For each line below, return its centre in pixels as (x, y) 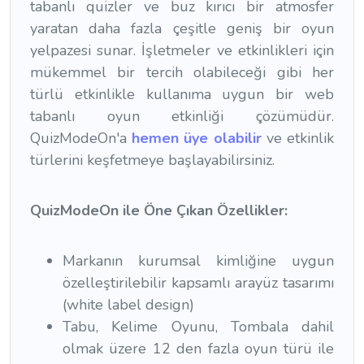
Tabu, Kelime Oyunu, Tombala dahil (198, 327)
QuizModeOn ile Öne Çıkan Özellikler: (159, 211)
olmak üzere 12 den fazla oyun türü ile (198, 349)
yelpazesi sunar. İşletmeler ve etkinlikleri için (182, 50)
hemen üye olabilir (197, 138)
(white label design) (128, 305)
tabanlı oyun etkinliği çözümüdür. (182, 116)
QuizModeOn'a (81, 138)
